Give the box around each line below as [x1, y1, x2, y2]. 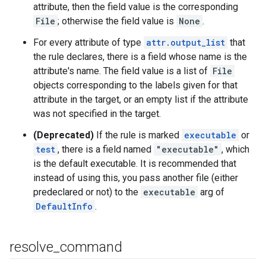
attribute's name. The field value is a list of [33, 65, 210, 77]
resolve [9, 239, 53, 255]
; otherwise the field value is [58, 15, 176, 27]
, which [221, 144, 249, 155]
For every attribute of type [33, 37, 144, 48]
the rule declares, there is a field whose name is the [33, 51, 247, 62]
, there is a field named [58, 144, 154, 155]
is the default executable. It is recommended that [33, 158, 236, 169]
